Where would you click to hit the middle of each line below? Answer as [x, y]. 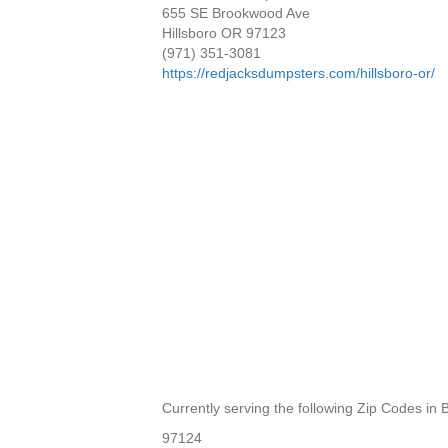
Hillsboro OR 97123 [224, 32]
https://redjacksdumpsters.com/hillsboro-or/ [298, 72]
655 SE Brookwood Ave [236, 12]
